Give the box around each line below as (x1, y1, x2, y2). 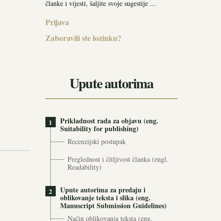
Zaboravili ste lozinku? (45, 32, 121, 43)
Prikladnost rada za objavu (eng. (60, 115, 158, 126)
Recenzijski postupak (68, 137, 126, 146)
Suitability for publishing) (60, 123, 139, 134)
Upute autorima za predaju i (60, 184, 146, 195)
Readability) (68, 162, 102, 172)
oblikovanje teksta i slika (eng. (60, 192, 150, 203)
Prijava (45, 16, 69, 28)
